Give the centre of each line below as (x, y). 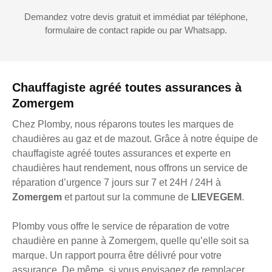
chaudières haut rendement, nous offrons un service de (130, 168)
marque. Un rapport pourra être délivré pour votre (117, 256)
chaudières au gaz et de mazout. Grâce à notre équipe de (135, 139)
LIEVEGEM (216, 197)
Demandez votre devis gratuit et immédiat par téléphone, (136, 17)
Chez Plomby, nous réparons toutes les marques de (123, 124)
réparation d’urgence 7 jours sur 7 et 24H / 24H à (117, 183)
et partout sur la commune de (128, 197)
